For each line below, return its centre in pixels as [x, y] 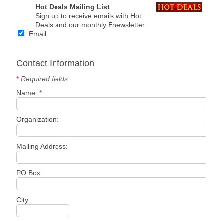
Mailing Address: [42, 146]
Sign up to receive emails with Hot [88, 16]
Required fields [43, 79]
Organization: [37, 120]
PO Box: [29, 173]
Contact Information [55, 64]
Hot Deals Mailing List [73, 7]
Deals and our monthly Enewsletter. [91, 25]
